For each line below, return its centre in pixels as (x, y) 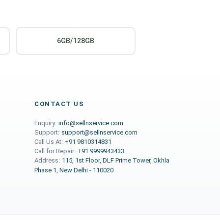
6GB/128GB (76, 41)
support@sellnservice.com (99, 132)
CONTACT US (59, 104)
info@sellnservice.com (91, 123)
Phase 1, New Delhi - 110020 (74, 170)
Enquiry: (45, 123)
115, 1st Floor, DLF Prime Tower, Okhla (116, 160)
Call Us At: (49, 142)
